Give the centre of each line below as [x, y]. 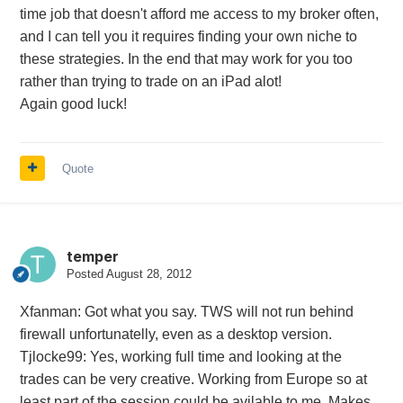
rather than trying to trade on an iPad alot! [150, 81]
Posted [86, 273]
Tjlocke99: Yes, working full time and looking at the [180, 356]
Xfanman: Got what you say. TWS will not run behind [186, 311]
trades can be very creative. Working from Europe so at [193, 379]
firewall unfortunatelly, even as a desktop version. [175, 334]
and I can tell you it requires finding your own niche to [188, 36]
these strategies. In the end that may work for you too [186, 58]
